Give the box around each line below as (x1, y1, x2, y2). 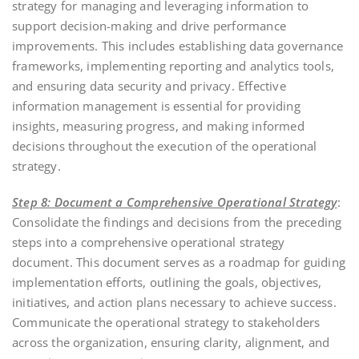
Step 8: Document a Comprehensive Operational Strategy (12, 193, 337, 210)
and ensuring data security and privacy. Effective (12, 77, 286, 94)
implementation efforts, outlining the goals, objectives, (12, 273, 322, 290)
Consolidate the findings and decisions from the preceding (12, 213, 342, 230)
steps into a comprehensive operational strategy (12, 233, 285, 250)
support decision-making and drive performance (12, 17, 287, 34)
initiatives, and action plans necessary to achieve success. (12, 293, 337, 310)
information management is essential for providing (12, 97, 301, 114)
